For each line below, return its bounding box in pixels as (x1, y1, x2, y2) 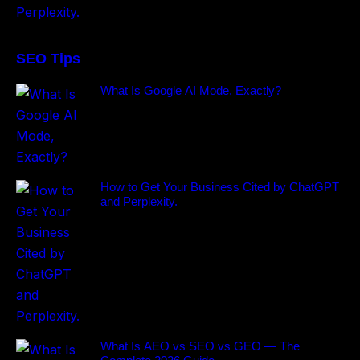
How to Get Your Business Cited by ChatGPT (100, 179, 339, 194)
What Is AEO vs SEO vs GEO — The (100, 338, 300, 353)
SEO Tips (16, 50, 80, 67)
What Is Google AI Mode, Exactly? (100, 83, 281, 97)
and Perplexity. (100, 194, 178, 208)
